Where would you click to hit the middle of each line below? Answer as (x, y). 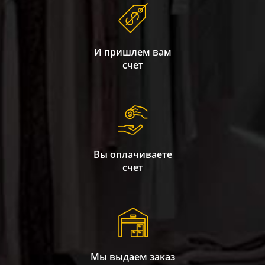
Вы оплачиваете (132, 154)
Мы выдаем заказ (132, 256)
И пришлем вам (132, 52)
